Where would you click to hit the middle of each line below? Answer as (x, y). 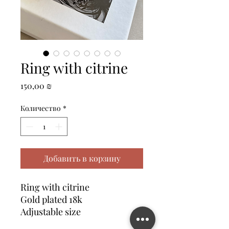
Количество (41, 108)
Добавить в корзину (82, 158)
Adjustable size (51, 212)
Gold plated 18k (51, 199)
